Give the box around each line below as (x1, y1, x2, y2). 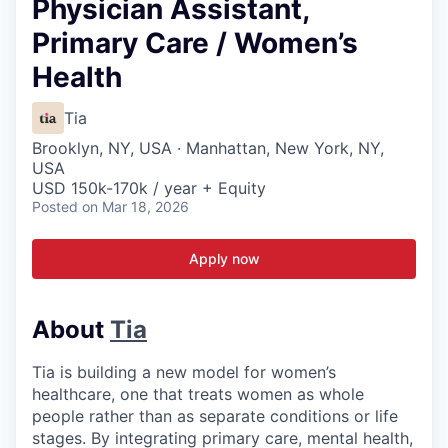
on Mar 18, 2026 (82, 198, 189, 215)
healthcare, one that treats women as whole (32, 383, 364, 404)
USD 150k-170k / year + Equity (32, 178, 266, 198)
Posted (32, 198, 78, 215)
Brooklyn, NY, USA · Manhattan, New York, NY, (32, 138, 384, 158)
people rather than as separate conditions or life (32, 405, 398, 426)
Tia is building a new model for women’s (32, 361, 336, 382)
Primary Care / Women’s (32, 26, 358, 60)
